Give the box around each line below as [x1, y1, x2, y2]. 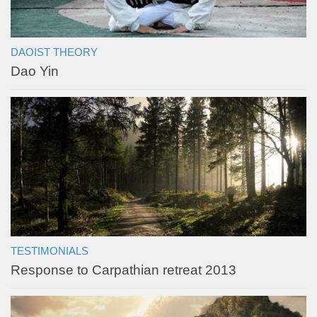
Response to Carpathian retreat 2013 [11, 263, 236, 278]
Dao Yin [11, 64, 59, 79]
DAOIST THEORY [11, 47, 98, 59]
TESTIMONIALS [11, 246, 88, 258]
